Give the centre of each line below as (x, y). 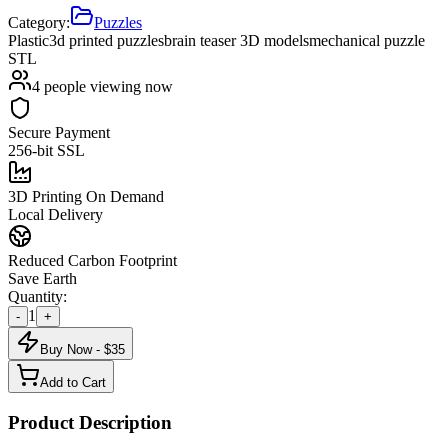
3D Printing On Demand (86, 196)
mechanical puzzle (367, 40)
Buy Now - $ (75, 349)
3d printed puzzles (106, 40)
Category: (39, 22)
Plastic (28, 40)
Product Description (90, 422)
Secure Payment (59, 132)
